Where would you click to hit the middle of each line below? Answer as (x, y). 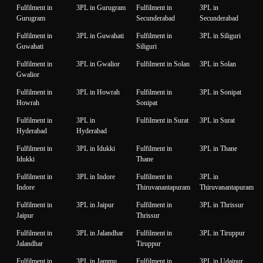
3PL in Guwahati (100, 36)
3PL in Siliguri (220, 36)
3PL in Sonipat (220, 92)
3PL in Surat (217, 121)
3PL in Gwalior (98, 64)
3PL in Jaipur (95, 205)
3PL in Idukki (96, 149)
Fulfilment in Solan (163, 64)
